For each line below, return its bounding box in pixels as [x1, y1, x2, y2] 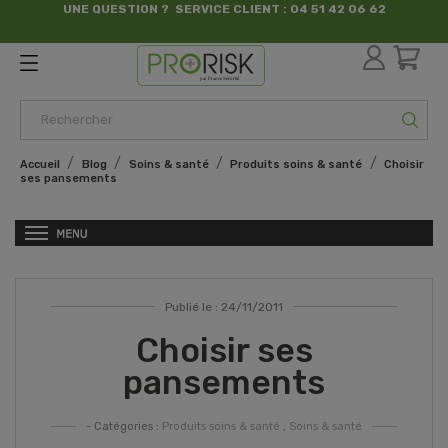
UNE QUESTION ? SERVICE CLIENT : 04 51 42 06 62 [62, 2, 386, 16]
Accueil [20, 157, 60, 171]
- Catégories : [86, 419, 162, 433]
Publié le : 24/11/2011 [165, 299, 283, 314]
